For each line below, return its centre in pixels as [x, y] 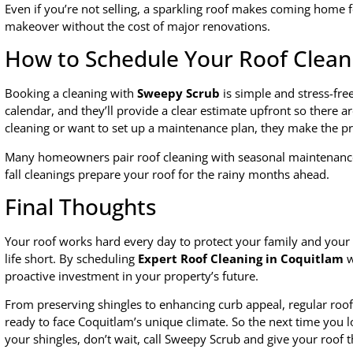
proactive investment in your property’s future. [132, 276]
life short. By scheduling [71, 259]
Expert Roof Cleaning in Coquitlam [241, 259]
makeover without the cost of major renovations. [137, 26]
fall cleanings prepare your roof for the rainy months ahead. [167, 174]
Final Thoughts [81, 207]
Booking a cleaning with [71, 93]
